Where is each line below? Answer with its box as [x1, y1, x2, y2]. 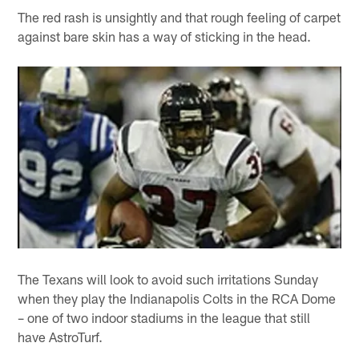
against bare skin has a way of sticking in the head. [18, 27, 312, 44]
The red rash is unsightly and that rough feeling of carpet [18, 8, 341, 25]
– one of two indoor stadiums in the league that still [18, 309, 311, 325]
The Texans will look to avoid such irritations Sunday [18, 270, 319, 287]
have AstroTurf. [18, 328, 103, 345]
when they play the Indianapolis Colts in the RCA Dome [18, 289, 337, 306]
